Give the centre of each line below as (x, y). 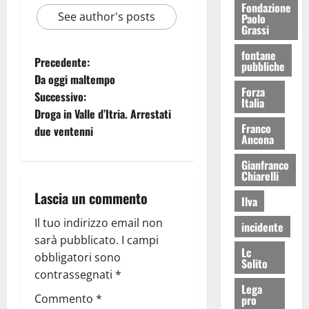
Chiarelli (260, 176)
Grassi (255, 29)
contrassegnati (75, 275)
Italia (252, 102)
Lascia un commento (91, 198)
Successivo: (60, 97)
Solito (254, 263)
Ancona (257, 139)
